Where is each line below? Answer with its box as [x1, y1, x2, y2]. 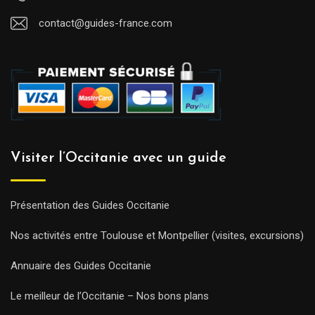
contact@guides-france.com [39, 17, 172, 30]
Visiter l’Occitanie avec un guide [11, 151, 226, 166]
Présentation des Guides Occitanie [11, 199, 169, 212]
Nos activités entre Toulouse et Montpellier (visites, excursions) [11, 229, 304, 243]
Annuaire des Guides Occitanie [11, 259, 151, 273]
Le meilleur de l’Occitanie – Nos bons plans [11, 290, 209, 303]
